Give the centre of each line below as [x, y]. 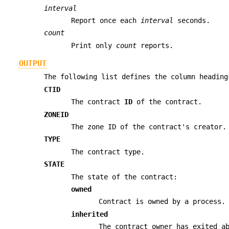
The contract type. [108, 152]
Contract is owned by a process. [162, 202]
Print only [94, 45]
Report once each [106, 20]
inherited [90, 214]
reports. [155, 45]
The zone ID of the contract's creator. [149, 127]
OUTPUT [32, 64]
